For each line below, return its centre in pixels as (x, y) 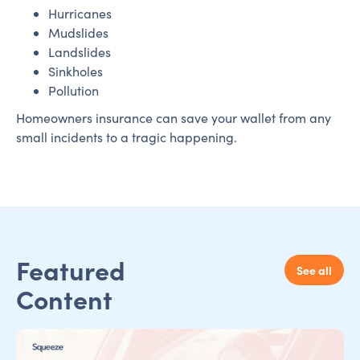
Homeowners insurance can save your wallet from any (174, 118)
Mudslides (78, 33)
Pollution (74, 90)
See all (314, 270)
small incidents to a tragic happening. (127, 137)
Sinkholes (76, 71)
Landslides (80, 52)
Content (64, 298)
